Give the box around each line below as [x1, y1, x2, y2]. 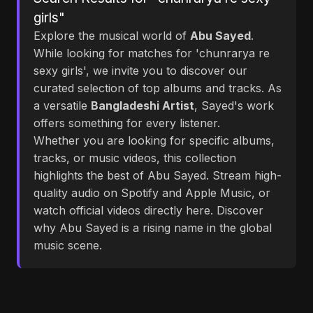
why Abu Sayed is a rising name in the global [34, 221, 272, 235]
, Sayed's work [194, 99, 274, 112]
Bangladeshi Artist [91, 99, 194, 112]
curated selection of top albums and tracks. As [34, 81, 282, 95]
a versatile [34, 99, 91, 112]
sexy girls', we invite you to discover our [34, 64, 247, 78]
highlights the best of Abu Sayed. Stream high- [34, 168, 282, 182]
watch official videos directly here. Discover [34, 203, 263, 217]
